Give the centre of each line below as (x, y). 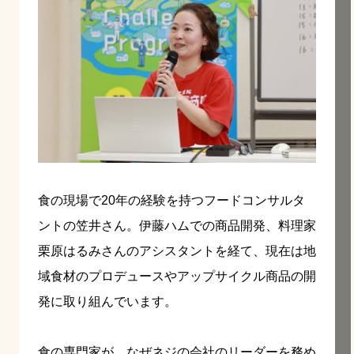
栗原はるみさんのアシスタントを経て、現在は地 (177, 250)
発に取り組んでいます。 (107, 301)
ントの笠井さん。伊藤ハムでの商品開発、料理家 (177, 225)
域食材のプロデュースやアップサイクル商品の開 (177, 276)
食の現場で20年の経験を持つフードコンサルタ (171, 200)
